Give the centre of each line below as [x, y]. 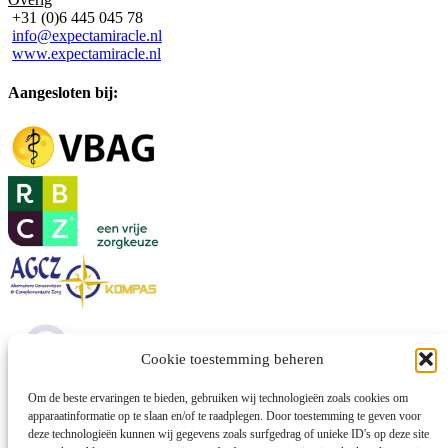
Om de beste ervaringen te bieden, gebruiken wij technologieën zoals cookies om [218, 398]
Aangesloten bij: [63, 92]
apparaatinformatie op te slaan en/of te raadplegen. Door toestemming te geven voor [224, 416]
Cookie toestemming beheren [232, 358]
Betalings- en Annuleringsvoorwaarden [171, 436]
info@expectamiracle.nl [87, 35]
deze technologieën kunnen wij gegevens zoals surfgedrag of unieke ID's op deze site [228, 434]
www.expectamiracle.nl [86, 53]
